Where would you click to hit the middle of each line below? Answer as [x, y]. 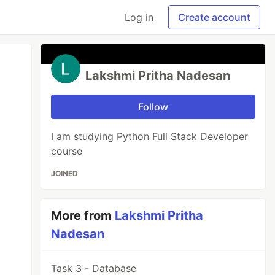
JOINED [65, 173]
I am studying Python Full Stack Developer [150, 136]
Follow [153, 107]
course [67, 151]
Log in [139, 17]
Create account [214, 17]
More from [83, 215]
